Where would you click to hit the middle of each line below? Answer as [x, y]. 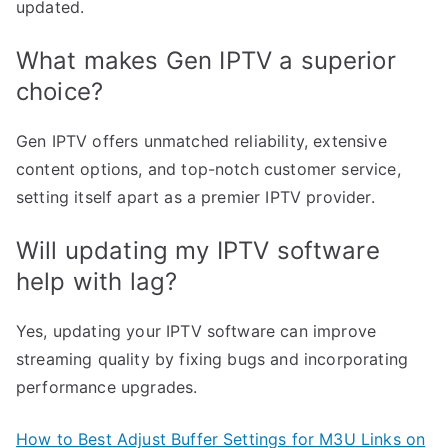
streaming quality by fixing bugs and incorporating [212, 359]
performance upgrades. [107, 387]
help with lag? [97, 282]
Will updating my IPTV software [198, 251]
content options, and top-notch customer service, [208, 169]
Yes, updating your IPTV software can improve [196, 331]
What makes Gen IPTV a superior [206, 61]
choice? [60, 92]
